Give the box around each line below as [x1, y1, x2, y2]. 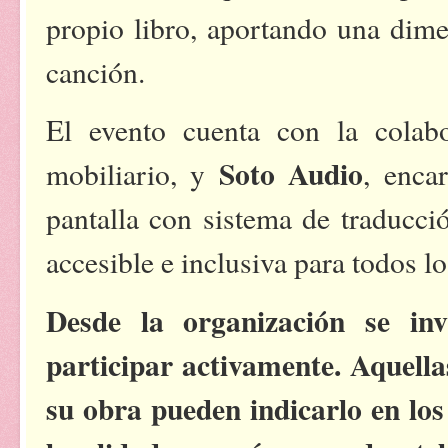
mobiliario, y [46, 154, 219, 194]
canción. [46, 51, 145, 91]
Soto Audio [218, 152, 364, 196]
